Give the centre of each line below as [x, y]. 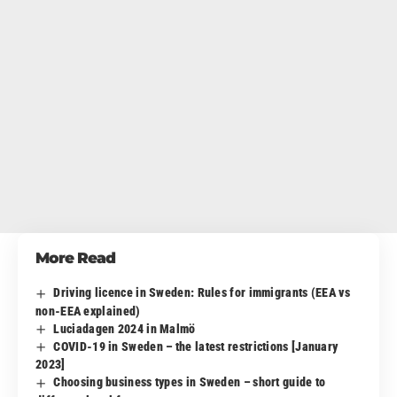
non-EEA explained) [88, 311]
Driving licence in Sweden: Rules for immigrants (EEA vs [202, 293]
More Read [75, 258]
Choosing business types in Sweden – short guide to [190, 382]
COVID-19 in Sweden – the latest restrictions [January [196, 346]
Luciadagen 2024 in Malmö [125, 328]
